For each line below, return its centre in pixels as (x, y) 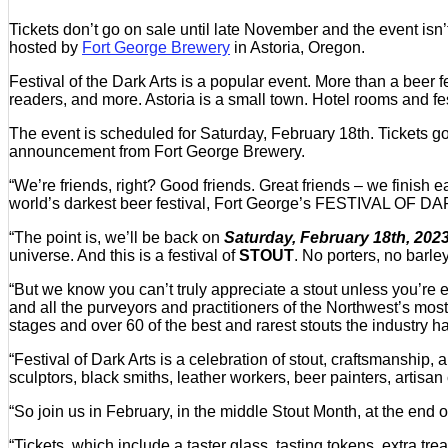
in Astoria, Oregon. (297, 47)
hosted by (45, 47)
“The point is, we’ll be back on (116, 237)
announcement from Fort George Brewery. (157, 151)
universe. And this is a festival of (124, 255)
